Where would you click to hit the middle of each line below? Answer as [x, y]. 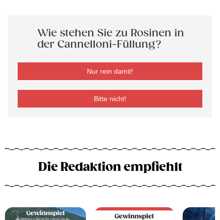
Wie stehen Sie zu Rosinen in [111, 33]
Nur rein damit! [110, 71]
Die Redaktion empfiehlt [110, 167]
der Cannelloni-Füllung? [99, 45]
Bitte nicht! [110, 99]
